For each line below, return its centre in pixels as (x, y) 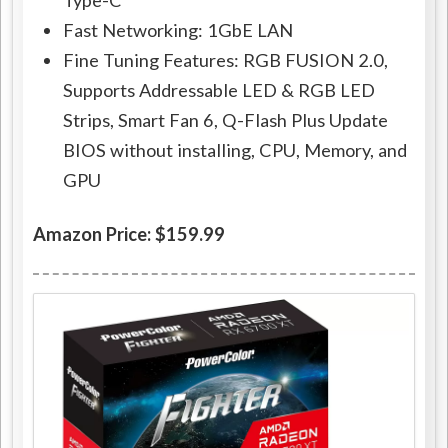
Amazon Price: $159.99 (129, 234)
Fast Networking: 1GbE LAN (178, 30)
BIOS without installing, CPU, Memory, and (235, 150)
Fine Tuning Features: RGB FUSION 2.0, (226, 60)
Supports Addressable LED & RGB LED (219, 90)
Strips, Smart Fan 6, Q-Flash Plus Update (226, 120)
